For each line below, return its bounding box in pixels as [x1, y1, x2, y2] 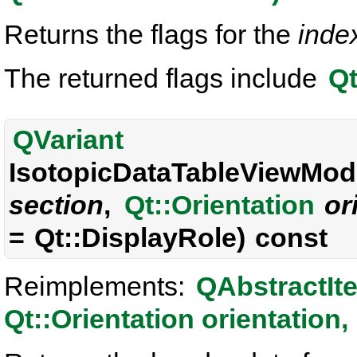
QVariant [13, 124, 124, 155]
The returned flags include [4, 63, 324, 93]
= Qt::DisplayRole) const [9, 222, 328, 253]
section [9, 190, 104, 220]
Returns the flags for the [4, 19, 298, 49]
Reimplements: [4, 271, 192, 301]
